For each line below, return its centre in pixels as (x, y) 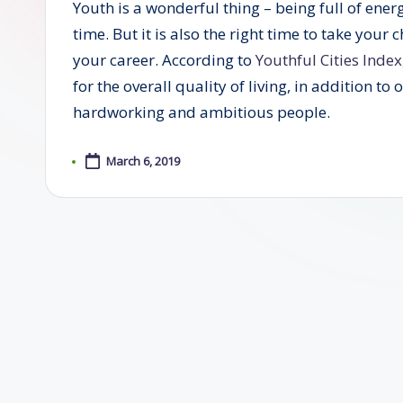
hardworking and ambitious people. (201, 112)
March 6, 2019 (143, 161)
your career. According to (164, 59)
